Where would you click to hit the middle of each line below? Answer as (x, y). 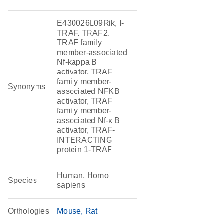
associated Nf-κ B (89, 120)
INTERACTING (84, 140)
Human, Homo (83, 175)
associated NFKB (88, 91)
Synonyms (27, 86)
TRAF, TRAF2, (83, 33)
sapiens (71, 185)
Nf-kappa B (77, 62)
